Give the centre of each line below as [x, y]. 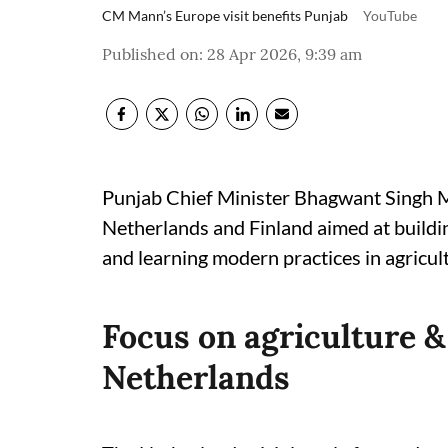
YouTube [390, 15]
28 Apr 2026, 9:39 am [284, 54]
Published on [150, 54]
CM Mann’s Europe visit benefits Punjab [226, 15]
